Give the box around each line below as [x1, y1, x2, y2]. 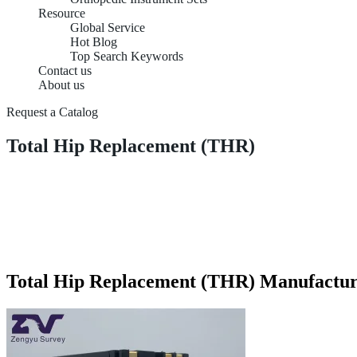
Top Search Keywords [70, 49, 183, 63]
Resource [38, 6, 85, 20]
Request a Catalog [6, 105, 98, 119]
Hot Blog [70, 35, 117, 49]
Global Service [70, 21, 145, 34]
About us [38, 78, 84, 92]
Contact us [38, 64, 92, 77]
